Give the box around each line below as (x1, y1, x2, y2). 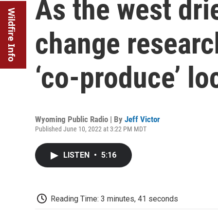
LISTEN (63, 150, 91, 160)
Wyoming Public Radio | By (35, 114, 125, 124)
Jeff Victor (125, 114, 160, 124)
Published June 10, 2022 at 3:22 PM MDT (35, 125, 146, 133)
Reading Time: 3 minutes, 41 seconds (51, 194, 178, 203)
